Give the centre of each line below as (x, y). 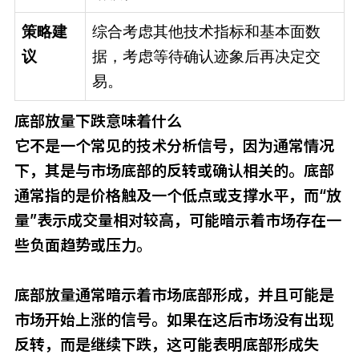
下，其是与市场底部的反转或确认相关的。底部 (174, 171)
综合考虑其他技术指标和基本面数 (206, 32)
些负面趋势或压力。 (83, 245)
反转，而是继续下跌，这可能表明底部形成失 (166, 345)
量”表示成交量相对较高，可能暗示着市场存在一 (177, 220)
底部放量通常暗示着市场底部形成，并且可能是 (174, 295)
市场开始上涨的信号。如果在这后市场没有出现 (174, 320)
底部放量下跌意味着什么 (98, 121)
